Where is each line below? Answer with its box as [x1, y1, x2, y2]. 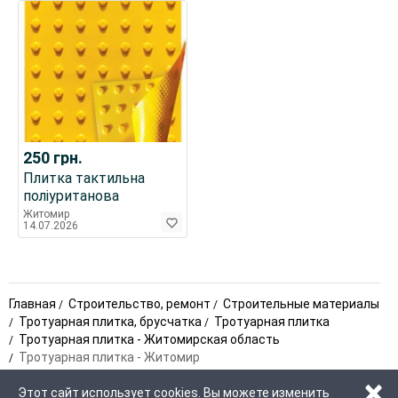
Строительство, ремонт [68, 296, 211, 311]
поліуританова [23, 187, 119, 204]
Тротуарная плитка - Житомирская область [19, 331, 280, 346]
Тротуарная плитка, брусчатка [19, 314, 202, 329]
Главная [9, 296, 56, 311]
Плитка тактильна [23, 169, 145, 187]
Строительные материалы [223, 296, 379, 311]
